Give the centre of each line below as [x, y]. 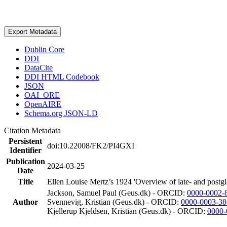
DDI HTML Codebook [62, 77]
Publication [25, 161]
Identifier [25, 150]
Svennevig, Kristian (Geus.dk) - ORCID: [114, 202]
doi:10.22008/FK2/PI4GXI [91, 145]
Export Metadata [32, 31]
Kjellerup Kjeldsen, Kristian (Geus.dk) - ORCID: [127, 211]
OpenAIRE [43, 104]
